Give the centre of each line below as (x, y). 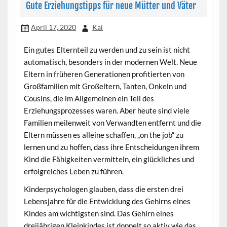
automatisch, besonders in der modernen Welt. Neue (110, 62)
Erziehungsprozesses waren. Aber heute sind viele (106, 110)
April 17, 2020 (53, 27)
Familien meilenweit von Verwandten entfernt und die (112, 122)
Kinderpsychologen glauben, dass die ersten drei (103, 189)
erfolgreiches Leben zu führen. (73, 171)
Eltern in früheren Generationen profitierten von (104, 74)
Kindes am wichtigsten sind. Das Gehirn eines (99, 214)
